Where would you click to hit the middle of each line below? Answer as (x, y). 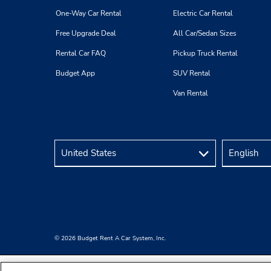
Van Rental (191, 93)
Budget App (75, 73)
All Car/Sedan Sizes (205, 34)
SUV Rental (192, 73)
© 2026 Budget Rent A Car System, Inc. (110, 239)
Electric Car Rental (203, 14)
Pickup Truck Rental (205, 54)
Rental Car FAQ (81, 54)
